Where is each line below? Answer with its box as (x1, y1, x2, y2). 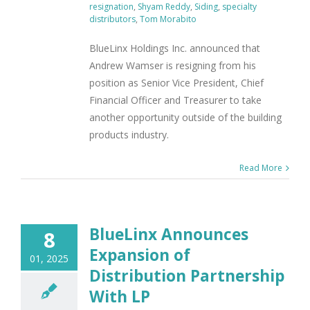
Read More (239, 162, 282, 174)
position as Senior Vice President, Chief (89, 76, 264, 89)
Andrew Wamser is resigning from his (89, 59, 256, 72)
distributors (89, 13, 136, 25)
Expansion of (89, 244, 190, 266)
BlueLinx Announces (89, 224, 248, 245)
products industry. (89, 128, 169, 141)
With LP (89, 286, 150, 307)
